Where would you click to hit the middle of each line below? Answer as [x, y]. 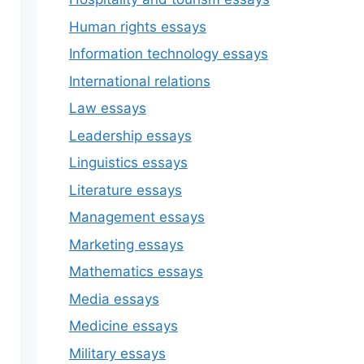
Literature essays [125, 190]
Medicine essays [123, 326]
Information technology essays [168, 54]
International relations [139, 81]
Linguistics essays [128, 163]
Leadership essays [130, 135]
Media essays [114, 299]
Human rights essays [137, 26]
